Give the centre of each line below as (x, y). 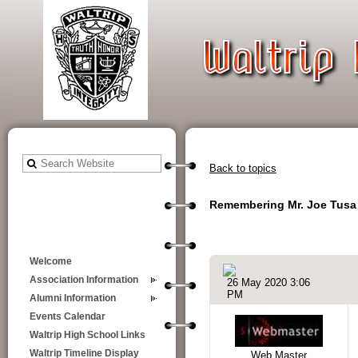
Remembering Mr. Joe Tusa (283, 205)
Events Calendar (68, 316)
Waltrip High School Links (88, 335)
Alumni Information (73, 298)
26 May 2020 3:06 (268, 283)
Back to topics (243, 168)
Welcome (51, 261)
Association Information (84, 280)
